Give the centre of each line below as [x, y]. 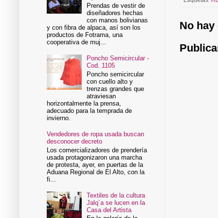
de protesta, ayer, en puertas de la [95, 164]
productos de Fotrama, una [85, 35]
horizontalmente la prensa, [84, 103]
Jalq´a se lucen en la [116, 202]
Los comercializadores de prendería [97, 150]
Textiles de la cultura [116, 195]
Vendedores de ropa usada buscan [96, 134]
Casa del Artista [109, 210]
